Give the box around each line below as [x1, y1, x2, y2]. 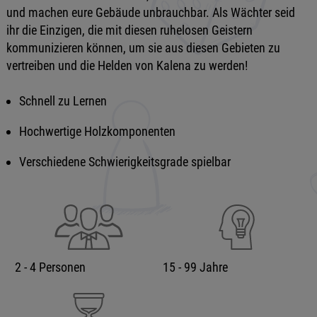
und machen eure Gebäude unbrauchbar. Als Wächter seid [6, 5, 295, 20]
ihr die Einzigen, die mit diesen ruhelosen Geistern [6, 23, 253, 38]
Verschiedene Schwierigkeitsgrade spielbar [18, 154, 231, 169]
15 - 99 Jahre [162, 260, 228, 275]
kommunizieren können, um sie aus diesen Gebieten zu [6, 40, 280, 55]
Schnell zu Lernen [18, 93, 107, 108]
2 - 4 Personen [14, 260, 86, 275]
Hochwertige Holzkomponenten [18, 124, 175, 139]
